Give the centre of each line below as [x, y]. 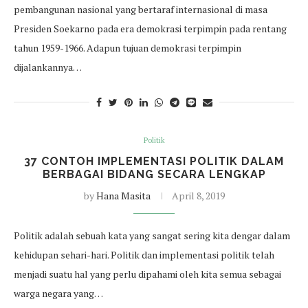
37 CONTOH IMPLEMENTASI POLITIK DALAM [154, 161]
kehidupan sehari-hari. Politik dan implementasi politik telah [144, 255]
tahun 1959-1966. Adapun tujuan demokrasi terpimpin [128, 48]
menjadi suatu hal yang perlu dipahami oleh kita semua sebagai [147, 274]
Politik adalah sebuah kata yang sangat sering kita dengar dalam [152, 235]
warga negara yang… [58, 293]
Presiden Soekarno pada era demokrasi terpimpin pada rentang [150, 29]
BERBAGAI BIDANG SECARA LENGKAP [154, 174]
